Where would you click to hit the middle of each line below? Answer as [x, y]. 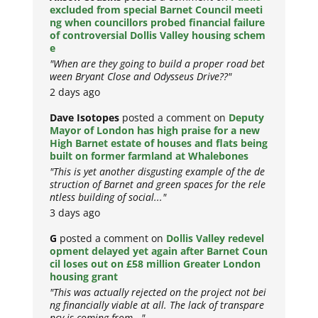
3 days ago [75, 213]
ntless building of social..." [108, 197]
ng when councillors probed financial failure [158, 23]
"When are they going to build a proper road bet [158, 64]
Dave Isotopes [85, 118]
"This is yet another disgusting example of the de [158, 172]
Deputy [247, 118]
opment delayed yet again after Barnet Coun [159, 251]
